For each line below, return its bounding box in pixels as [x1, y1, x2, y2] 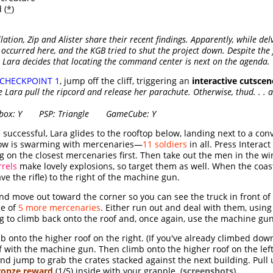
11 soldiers [143, 138, 187, 151]
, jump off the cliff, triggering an [60, 75, 192, 87]
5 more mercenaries [18, 202, 101, 214]
